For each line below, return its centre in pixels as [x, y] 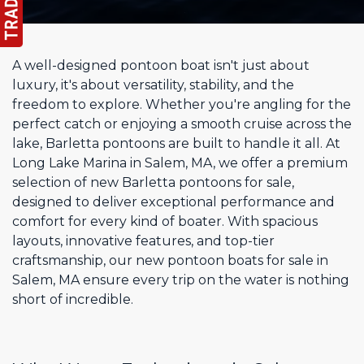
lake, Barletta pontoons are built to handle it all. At [176, 143]
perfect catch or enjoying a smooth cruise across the [182, 124]
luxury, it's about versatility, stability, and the [153, 85]
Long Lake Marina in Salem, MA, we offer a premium [180, 163]
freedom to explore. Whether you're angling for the [182, 104]
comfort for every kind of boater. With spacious [165, 221]
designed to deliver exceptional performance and [173, 202]
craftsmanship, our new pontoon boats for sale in [170, 260]
